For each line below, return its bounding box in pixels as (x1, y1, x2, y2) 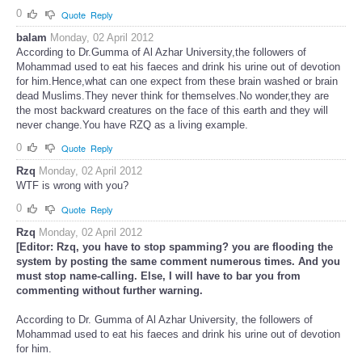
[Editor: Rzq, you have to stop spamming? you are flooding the (16, 241, 333, 254)
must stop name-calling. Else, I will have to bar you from (16, 270, 301, 283)
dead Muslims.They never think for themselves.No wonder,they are (16, 89, 329, 102)
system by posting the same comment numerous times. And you (16, 255, 340, 268)
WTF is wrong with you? (16, 179, 128, 192)
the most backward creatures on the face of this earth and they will (16, 103, 328, 116)
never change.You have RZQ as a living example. (16, 118, 248, 131)
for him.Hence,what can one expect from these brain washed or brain (16, 74, 338, 87)
